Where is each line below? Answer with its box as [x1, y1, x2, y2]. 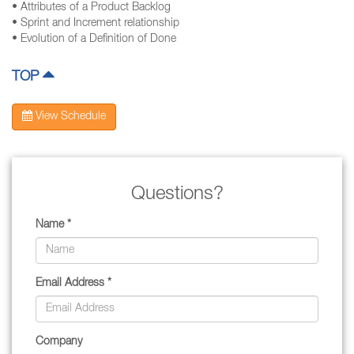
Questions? [130, 186, 224, 205]
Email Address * [36, 278, 111, 289]
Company [36, 337, 82, 348]
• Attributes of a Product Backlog [21, 2, 171, 13]
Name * [36, 220, 71, 231]
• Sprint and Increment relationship [21, 18, 179, 29]
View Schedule [32, 111, 106, 122]
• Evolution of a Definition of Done [21, 34, 176, 45]
